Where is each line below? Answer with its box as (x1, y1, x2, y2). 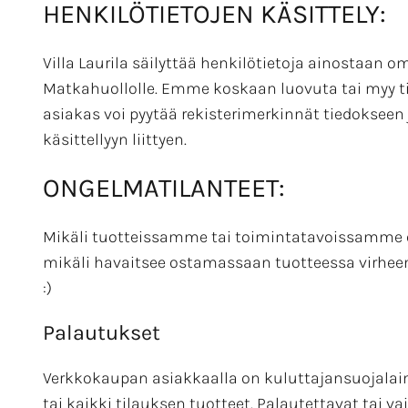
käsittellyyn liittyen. (43, 128, 187, 149)
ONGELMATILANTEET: (43, 172, 285, 203)
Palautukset (43, 320, 160, 345)
